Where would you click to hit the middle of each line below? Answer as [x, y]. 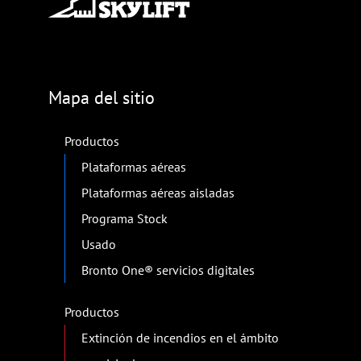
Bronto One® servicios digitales [168, 270]
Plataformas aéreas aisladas [158, 193]
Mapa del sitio [102, 98]
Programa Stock [124, 219]
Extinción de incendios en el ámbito [180, 338]
